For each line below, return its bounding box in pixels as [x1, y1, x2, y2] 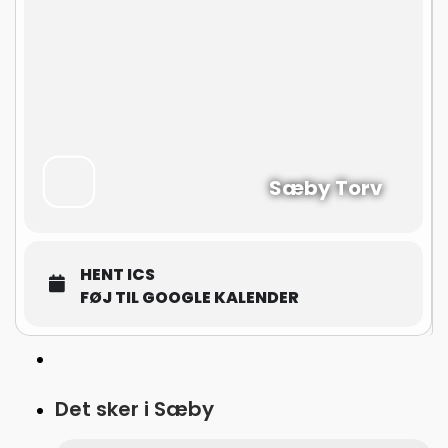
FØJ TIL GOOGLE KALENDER [80, 286, 299, 309]
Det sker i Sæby [55, 395, 214, 423]
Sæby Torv [269, 174, 383, 202]
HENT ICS [80, 263, 155, 286]
